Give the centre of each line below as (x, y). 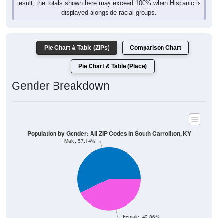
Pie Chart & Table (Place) (113, 56)
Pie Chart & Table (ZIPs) (77, 37)
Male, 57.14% (80, 130)
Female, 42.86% (141, 206)
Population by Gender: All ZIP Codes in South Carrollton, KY (109, 123)
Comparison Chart (155, 37)
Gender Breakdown (61, 75)
